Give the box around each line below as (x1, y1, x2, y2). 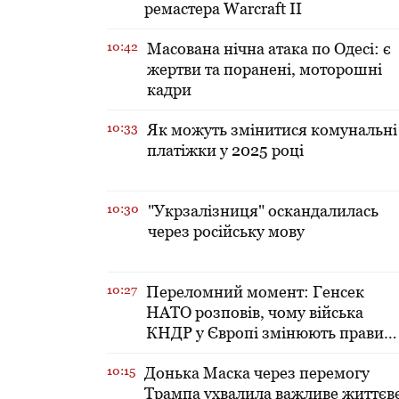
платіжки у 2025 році (147, 141, 304, 160)
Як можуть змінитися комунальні (147, 120, 397, 140)
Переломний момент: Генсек (146, 282, 364, 302)
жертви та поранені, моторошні (147, 60, 382, 79)
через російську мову (148, 222, 305, 241)
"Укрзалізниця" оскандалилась (148, 201, 379, 221)
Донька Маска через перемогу (144, 363, 370, 383)
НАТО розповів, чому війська (146, 303, 363, 322)
